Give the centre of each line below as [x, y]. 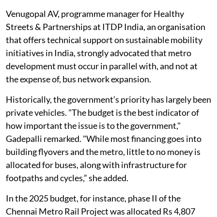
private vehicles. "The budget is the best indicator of [102, 132]
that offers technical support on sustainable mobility [104, 59]
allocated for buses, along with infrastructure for [96, 184]
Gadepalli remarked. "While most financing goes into [104, 158]
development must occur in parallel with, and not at [102, 85]
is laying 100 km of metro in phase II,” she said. [91, 12]
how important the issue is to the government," [93, 145]
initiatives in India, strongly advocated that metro [99, 72]
